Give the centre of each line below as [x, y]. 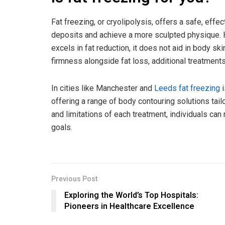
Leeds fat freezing [187, 88]
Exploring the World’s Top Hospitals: [131, 196]
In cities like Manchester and [103, 88]
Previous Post [74, 179]
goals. [62, 128]
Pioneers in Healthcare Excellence [129, 207]
